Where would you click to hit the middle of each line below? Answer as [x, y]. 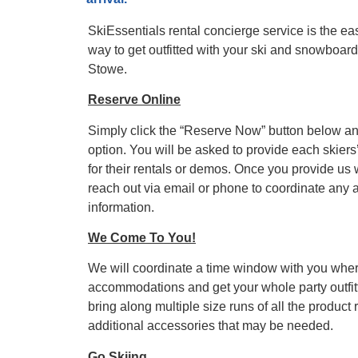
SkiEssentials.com [185, 44]
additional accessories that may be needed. [211, 326]
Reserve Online [134, 100]
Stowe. [107, 69]
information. [121, 207]
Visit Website [171, 89]
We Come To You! [142, 238]
